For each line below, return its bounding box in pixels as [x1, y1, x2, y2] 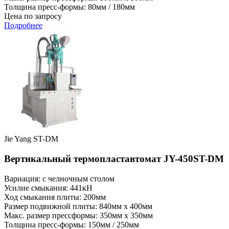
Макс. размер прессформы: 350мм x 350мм [4, 211, 153, 220]
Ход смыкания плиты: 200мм [4, 192, 106, 201]
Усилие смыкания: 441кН [4, 183, 93, 192]
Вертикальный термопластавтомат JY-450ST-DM [4, 153, 224, 164]
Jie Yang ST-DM [4, 134, 58, 144]
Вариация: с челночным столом [4, 174, 114, 183]
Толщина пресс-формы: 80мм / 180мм [4, 3, 135, 12]
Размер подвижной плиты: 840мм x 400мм [4, 201, 152, 211]
